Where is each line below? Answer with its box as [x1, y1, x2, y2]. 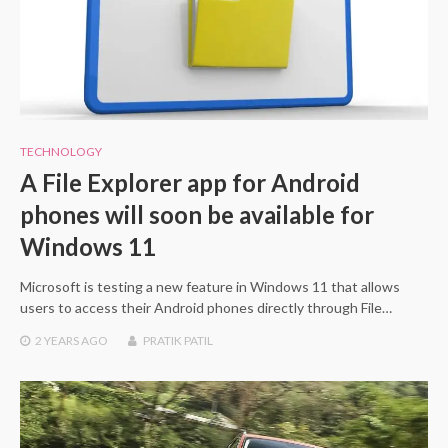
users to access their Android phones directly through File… [20, 298, 392, 316]
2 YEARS [35, 332, 79, 348]
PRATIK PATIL [143, 332, 213, 348]
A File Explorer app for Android [20, 167, 360, 197]
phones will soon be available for [20, 199, 374, 229]
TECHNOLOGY [20, 143, 102, 159]
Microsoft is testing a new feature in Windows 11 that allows [20, 277, 400, 295]
